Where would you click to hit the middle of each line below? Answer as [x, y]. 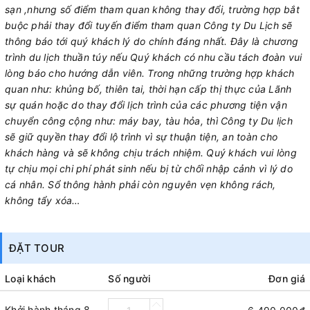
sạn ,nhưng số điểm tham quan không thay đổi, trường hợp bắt [152, 9]
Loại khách [30, 278]
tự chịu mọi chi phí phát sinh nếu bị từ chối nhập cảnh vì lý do [149, 168]
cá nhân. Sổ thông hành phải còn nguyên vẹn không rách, [140, 184]
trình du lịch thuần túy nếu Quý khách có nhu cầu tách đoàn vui [154, 57]
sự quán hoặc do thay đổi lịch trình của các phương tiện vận [146, 104]
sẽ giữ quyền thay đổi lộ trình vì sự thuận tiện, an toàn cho [141, 136]
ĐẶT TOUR [37, 248]
